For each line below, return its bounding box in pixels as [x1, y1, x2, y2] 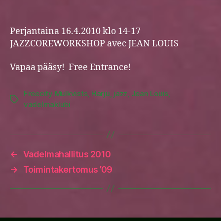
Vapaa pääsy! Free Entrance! [10, 61, 131, 73]
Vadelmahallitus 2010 [23, 148, 111, 159]
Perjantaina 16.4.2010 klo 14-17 [10, 26, 141, 37]
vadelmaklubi [24, 99, 71, 109]
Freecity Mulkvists [24, 88, 88, 98]
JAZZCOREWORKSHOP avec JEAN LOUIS [10, 38, 179, 50]
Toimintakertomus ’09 [23, 164, 112, 175]
